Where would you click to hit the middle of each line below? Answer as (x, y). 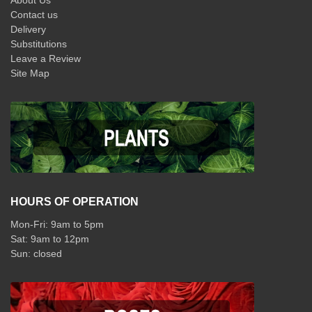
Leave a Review (46, 59)
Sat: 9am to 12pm (50, 239)
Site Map (30, 73)
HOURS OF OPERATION (75, 201)
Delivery (28, 30)
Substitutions (39, 44)
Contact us (34, 15)
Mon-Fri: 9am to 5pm (57, 224)
